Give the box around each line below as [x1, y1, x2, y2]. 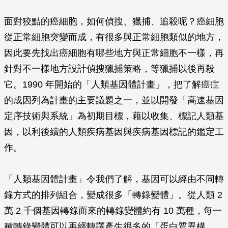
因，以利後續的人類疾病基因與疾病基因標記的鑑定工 [4, 127, 224, 137]
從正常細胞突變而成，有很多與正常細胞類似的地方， [4, 32, 224, 42]
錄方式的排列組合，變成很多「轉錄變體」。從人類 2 [4, 190, 222, 200]
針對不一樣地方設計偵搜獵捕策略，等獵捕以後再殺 [4, 64, 215, 74]
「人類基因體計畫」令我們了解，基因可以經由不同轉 [4, 174, 224, 184]
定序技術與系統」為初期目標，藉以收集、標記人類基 [4, 111, 224, 121]
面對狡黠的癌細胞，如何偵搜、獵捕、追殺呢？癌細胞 [4, 16, 224, 26]
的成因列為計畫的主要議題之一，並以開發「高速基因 [4, 95, 224, 105]
